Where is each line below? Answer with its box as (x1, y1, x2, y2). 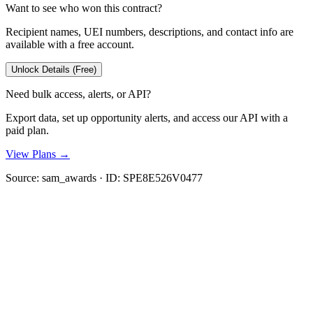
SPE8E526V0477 (123, 171, 203, 184)
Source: (6, 171, 42, 184)
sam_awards (42, 171, 96, 184)
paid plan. (6, 124, 49, 136)
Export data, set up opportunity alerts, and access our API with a (6, 111, 288, 124)
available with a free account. (6, 38, 134, 50)
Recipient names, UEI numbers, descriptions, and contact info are (6, 25, 293, 38)
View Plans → (6, 147, 70, 160)
